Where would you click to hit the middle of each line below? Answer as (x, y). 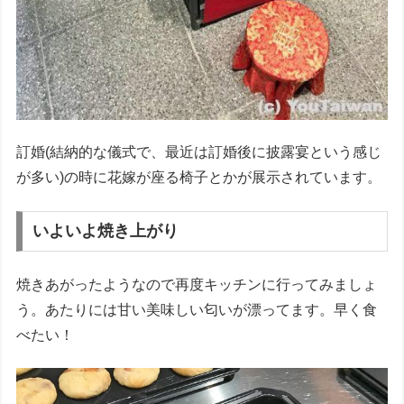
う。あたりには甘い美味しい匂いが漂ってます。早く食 (197, 309)
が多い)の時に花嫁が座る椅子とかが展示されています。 (199, 178)
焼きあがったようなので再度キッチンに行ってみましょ (197, 284)
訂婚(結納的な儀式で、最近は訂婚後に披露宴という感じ (199, 152)
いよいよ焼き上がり (106, 231)
